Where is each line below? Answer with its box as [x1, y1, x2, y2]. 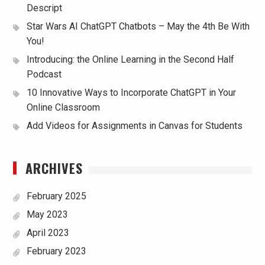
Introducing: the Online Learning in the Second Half [26, 54, 234, 65]
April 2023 [26, 227, 69, 238]
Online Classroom [26, 102, 100, 113]
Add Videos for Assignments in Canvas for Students [26, 120, 243, 131]
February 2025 [26, 190, 86, 202]
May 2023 [26, 209, 68, 220]
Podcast [26, 69, 62, 80]
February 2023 [26, 245, 86, 257]
